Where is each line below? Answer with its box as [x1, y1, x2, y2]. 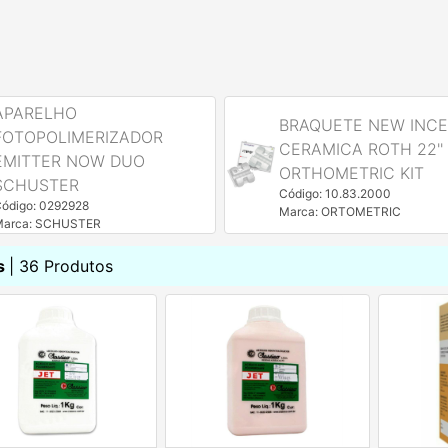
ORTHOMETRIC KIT [278, 163, 424, 183]
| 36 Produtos [9, 256, 113, 276]
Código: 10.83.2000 [278, 186, 391, 201]
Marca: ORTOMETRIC [278, 204, 401, 219]
